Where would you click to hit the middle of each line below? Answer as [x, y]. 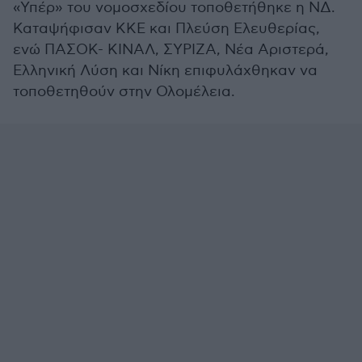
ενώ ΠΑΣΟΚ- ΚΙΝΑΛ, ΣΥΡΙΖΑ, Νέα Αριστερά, [171, 50]
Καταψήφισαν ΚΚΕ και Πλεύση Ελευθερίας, [166, 29]
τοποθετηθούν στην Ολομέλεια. [124, 92]
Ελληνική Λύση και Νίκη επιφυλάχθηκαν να [165, 71]
